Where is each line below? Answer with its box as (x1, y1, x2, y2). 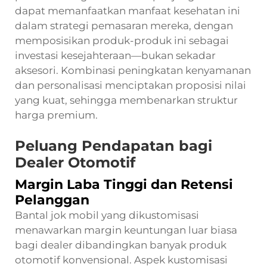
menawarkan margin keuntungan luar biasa (15, 223, 237, 236)
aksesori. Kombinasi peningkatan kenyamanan (15, 64, 251, 76)
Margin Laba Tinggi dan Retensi (15, 176, 233, 193)
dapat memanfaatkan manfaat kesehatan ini (15, 4, 240, 17)
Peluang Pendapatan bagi (15, 136, 212, 154)
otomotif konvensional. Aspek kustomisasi (15, 253, 228, 266)
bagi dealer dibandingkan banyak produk (15, 238, 226, 251)
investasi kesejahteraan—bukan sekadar (15, 49, 216, 61)
